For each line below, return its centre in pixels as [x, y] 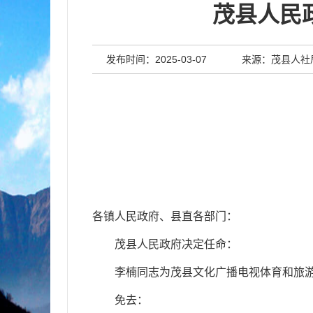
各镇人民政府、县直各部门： [165, 216]
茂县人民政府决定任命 [170, 244]
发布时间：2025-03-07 [156, 59]
